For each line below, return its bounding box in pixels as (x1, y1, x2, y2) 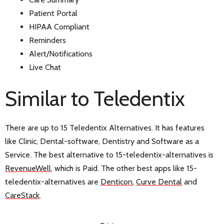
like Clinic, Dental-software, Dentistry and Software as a (5, 136, 199, 146)
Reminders (29, 35, 66, 45)
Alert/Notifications (29, 48, 92, 58)
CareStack (5, 190, 39, 200)
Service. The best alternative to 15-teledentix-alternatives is (5, 149, 213, 159)
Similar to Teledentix (5, 85, 185, 111)
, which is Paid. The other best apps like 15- (51, 163, 197, 173)
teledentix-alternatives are (5, 176, 100, 186)
